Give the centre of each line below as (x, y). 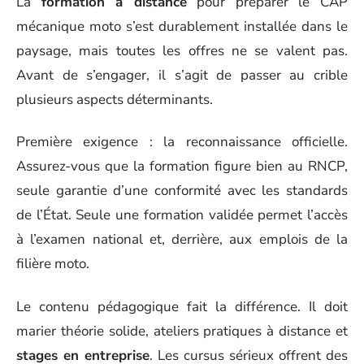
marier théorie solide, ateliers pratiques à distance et (182, 331)
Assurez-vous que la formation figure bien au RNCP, (182, 166)
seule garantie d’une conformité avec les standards (182, 191)
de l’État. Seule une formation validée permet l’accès (182, 215)
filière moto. (53, 264)
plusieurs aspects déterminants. (115, 99)
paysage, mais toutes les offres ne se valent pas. (182, 50)
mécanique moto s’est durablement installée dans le (182, 26)
